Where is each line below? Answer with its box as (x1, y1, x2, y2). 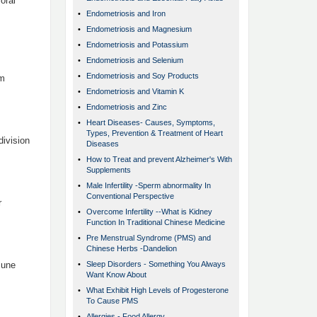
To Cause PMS (86, 296, 138, 306)
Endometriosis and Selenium (86, 56, 183, 65)
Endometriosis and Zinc (86, 103, 167, 112)
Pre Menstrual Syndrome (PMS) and (86, 234, 211, 243)
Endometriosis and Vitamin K (86, 87, 184, 96)
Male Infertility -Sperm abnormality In (86, 181, 211, 190)
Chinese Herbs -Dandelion (86, 244, 177, 253)
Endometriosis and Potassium (86, 40, 188, 50)
